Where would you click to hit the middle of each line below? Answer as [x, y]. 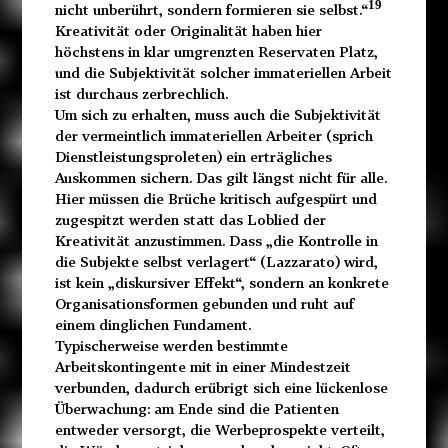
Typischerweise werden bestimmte [171, 346]
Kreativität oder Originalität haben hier [188, 31]
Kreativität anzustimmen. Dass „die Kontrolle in [216, 241]
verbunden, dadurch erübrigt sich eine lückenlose [221, 388]
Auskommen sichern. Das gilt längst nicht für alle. [220, 178]
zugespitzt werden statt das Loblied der [190, 220]
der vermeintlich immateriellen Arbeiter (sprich [213, 136]
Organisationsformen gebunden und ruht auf [204, 304]
